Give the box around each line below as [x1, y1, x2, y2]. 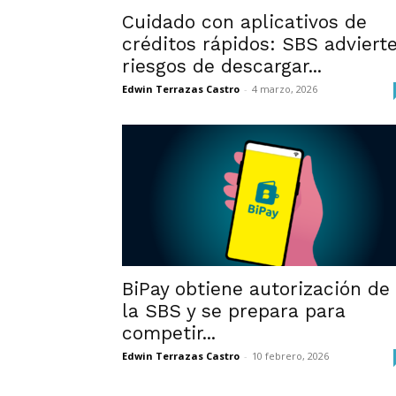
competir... [122, 322, 216, 344]
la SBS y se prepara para [122, 300, 346, 322]
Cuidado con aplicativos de [122, 11, 367, 33]
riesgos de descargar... [122, 55, 322, 77]
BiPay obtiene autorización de [122, 278, 390, 300]
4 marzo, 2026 [252, 82, 317, 95]
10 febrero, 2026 [252, 349, 329, 362]
